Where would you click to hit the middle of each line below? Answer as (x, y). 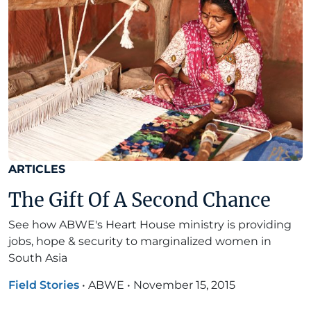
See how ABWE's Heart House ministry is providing (150, 224)
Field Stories (44, 285)
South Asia (38, 258)
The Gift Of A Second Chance (140, 200)
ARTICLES (37, 169)
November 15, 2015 (184, 285)
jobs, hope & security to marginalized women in (140, 241)
